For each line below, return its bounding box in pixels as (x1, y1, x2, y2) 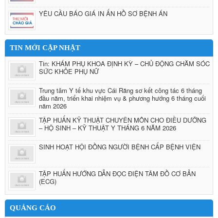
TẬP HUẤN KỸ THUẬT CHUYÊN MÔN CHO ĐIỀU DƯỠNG (39, 115, 206, 125)
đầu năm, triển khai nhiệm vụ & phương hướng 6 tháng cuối (39, 93, 206, 103)
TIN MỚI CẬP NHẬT (10, 44, 80, 52)
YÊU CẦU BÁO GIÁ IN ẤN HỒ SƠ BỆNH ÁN (39, 9, 167, 18)
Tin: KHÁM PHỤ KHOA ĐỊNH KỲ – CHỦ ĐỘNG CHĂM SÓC (39, 59, 210, 68)
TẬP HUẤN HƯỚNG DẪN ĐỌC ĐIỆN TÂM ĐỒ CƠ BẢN (39, 169, 196, 178)
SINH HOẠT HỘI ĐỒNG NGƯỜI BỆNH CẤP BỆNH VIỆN (39, 142, 200, 151)
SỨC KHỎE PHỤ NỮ (39, 67, 99, 76)
